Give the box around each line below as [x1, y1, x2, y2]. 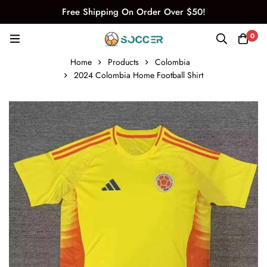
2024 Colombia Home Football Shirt [73, 69, 203, 81]
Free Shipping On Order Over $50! [61, 5, 206, 18]
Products [108, 56, 139, 68]
